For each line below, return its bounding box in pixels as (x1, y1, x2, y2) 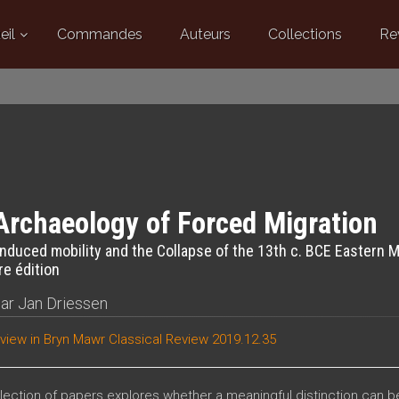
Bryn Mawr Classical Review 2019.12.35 (43, 331, 276, 347)
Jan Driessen (17, 294, 108, 313)
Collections (267, 26, 342, 43)
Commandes (56, 26, 142, 43)
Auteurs (179, 26, 231, 43)
